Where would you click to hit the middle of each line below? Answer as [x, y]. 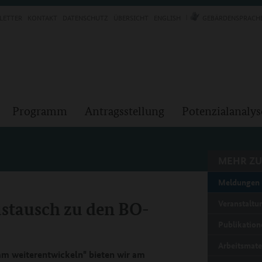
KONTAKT [42, 17]
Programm [40, 111]
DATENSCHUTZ [85, 17]
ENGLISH [167, 17]
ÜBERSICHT [131, 17]
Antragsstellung [125, 111]
